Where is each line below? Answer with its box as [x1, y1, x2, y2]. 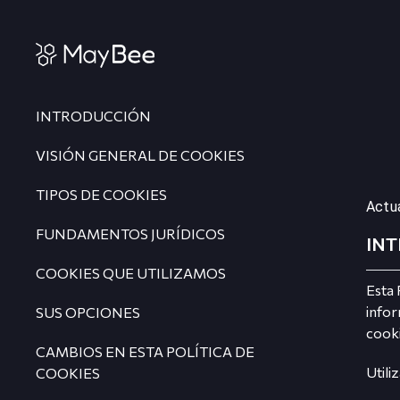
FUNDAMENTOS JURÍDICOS [36, 225, 225, 242]
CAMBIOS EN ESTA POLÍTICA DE [36, 343, 254, 360]
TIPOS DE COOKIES [36, 186, 167, 203]
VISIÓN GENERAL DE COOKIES [36, 146, 245, 163]
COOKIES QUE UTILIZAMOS [36, 264, 226, 281]
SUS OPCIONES [36, 304, 140, 321]
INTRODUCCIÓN [36, 107, 151, 124]
